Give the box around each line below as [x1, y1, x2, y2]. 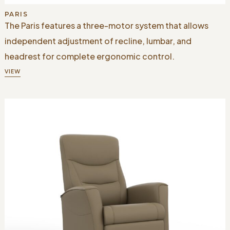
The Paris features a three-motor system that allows [4, 20, 208, 31]
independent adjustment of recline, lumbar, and [4, 35, 191, 46]
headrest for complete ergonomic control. [4, 50, 175, 62]
